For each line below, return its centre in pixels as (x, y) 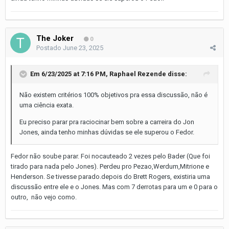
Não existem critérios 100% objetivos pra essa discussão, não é (113, 95)
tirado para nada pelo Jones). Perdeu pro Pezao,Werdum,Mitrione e (110, 166)
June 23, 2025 (83, 48)
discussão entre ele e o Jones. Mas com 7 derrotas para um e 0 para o (114, 187)
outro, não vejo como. (44, 197)
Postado (50, 48)
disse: (177, 74)
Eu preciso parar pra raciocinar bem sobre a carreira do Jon (107, 122)
